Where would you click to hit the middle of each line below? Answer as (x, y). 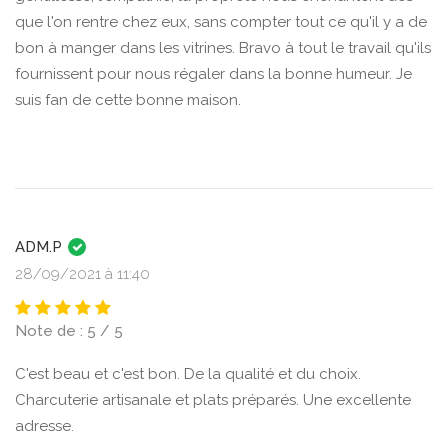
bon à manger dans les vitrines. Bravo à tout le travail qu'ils (223, 48)
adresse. (44, 426)
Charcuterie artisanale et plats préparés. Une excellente (213, 400)
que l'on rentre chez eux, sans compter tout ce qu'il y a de (221, 22)
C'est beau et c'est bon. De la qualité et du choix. (188, 374)
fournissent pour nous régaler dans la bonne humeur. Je (213, 74)
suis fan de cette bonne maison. (128, 100)
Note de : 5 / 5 (69, 331)
